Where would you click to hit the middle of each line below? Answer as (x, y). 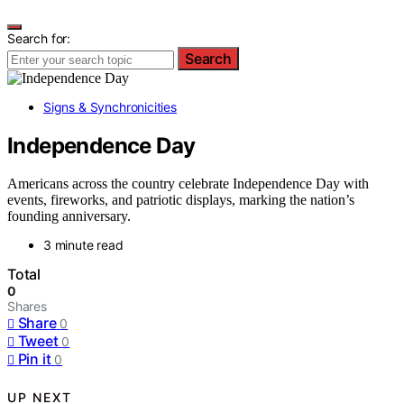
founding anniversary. (69, 216)
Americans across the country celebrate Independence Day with (188, 184)
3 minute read (83, 245)
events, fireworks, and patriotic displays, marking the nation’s (181, 200)
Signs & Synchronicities (110, 106)
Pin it (34, 359)
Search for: (39, 38)
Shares (27, 307)
